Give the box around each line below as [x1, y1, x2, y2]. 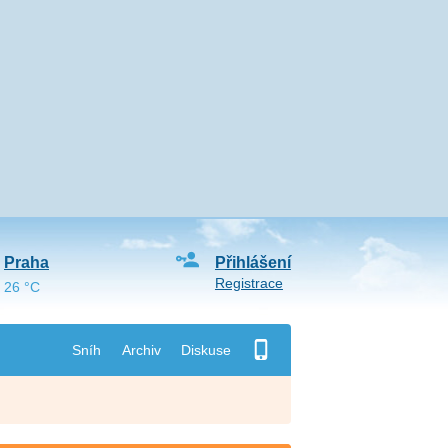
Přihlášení [214, 254, 291, 271]
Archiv [121, 341, 161, 358]
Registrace [214, 275, 283, 291]
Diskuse [180, 341, 231, 358]
